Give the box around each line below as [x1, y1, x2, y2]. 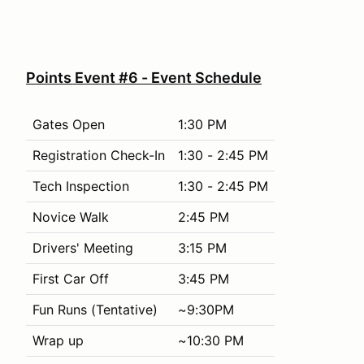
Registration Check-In [32, 147, 165, 163]
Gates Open [32, 116, 105, 132]
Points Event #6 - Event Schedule [26, 69, 262, 86]
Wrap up [32, 332, 84, 349]
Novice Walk [32, 209, 109, 225]
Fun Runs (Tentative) [32, 301, 158, 318]
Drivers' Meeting [32, 240, 133, 256]
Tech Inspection [32, 178, 129, 194]
